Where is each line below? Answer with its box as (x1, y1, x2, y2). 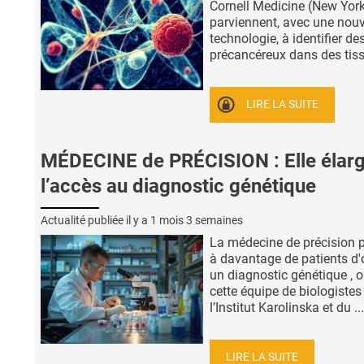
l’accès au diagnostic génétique (41, 174, 316, 197)
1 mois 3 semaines (150, 214, 243, 227)
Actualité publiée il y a (41, 214, 150, 227)
